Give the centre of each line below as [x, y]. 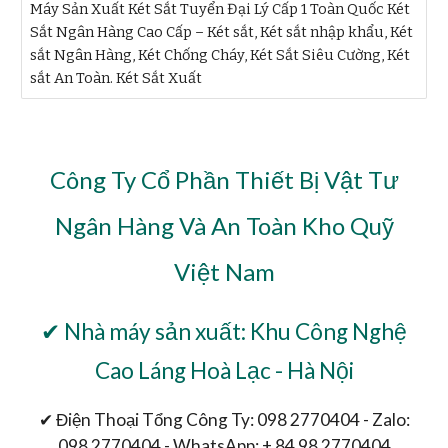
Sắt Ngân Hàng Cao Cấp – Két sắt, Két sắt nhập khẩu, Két [222, 32]
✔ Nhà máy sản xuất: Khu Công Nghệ [224, 331]
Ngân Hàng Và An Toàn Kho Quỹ [224, 225]
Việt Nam [224, 271]
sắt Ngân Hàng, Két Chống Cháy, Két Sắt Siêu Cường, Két [220, 55]
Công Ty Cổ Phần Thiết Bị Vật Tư [224, 179]
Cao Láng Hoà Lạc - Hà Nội [224, 370]
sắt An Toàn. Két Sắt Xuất [116, 78]
